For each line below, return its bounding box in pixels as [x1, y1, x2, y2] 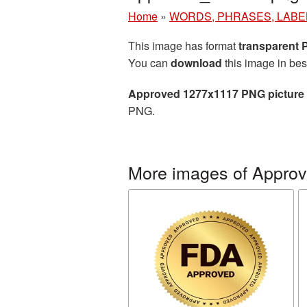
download [171, 55, 222, 71]
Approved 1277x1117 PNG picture [128, 86, 304, 101]
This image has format [128, 38, 238, 53]
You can [128, 55, 171, 71]
